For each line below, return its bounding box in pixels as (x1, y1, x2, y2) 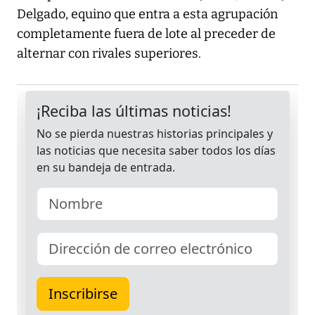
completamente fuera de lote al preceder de (17, 26, 276, 42)
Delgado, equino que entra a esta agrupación (17, 6, 278, 22)
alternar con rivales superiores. (17, 46, 201, 62)
